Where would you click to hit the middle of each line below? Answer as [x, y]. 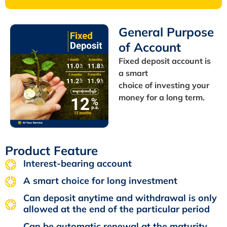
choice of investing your [164, 85]
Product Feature [51, 151]
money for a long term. [162, 97]
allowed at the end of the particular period [118, 209]
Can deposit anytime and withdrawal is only [120, 198]
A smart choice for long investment [102, 181]
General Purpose [166, 32]
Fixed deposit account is [165, 61]
